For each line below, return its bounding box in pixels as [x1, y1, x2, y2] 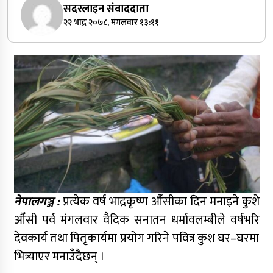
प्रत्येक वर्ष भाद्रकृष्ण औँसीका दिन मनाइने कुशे [63, 191, 260, 212]
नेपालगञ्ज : [13, 191, 60, 212]
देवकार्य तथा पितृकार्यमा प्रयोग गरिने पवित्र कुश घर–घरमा [13, 227, 260, 249]
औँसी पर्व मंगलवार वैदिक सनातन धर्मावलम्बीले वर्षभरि [13, 209, 260, 230]
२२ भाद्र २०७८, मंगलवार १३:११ [63, 15, 159, 30]
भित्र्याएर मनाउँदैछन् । [13, 246, 105, 267]
